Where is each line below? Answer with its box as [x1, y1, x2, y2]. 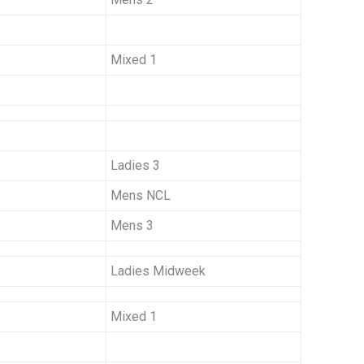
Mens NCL [110, 188, 171, 204]
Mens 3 [110, 218, 154, 234]
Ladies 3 [110, 158, 160, 174]
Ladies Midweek [110, 263, 206, 279]
